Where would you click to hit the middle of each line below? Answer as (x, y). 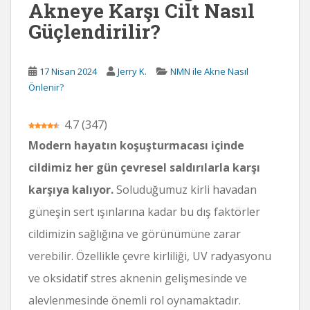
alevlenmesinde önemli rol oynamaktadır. (135, 300)
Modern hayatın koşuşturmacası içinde (136, 145)
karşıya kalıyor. (72, 189)
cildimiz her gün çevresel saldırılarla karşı (144, 167)
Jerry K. (132, 71)
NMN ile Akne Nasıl (209, 71)
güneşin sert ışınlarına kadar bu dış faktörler (144, 211)
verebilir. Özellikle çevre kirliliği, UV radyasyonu (150, 256)
